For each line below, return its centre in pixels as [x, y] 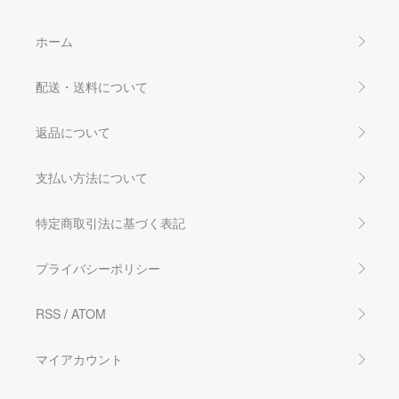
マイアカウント [79, 358]
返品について [73, 131]
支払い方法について [92, 177]
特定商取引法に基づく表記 [110, 222]
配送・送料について [92, 86]
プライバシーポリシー [98, 268]
